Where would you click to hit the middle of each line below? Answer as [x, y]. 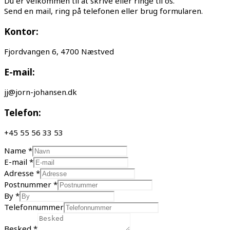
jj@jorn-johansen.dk [41, 92]
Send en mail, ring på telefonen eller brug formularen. [103, 11]
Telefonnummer [34, 207]
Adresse [20, 173]
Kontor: [21, 31]
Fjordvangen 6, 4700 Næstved [59, 52]
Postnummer [29, 185]
